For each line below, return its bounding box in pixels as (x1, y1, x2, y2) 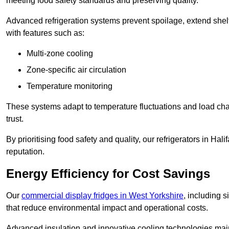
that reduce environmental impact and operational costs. (6, 203, 208, 213)
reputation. (6, 147, 44, 156)
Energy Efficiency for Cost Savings (6, 167, 210, 181)
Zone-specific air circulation (27, 65, 126, 75)
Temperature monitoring (27, 82, 112, 91)
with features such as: (6, 29, 84, 38)
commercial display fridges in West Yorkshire (21, 191, 184, 200)
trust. (6, 114, 24, 124)
